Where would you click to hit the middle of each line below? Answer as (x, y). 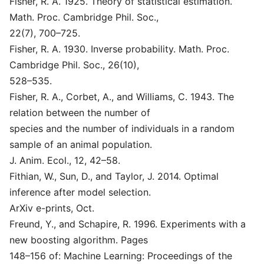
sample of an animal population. (81, 144)
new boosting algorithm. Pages (79, 240)
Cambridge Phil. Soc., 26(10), (74, 65)
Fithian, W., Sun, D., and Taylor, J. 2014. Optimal (114, 176)
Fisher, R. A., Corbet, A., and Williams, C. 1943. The (122, 97)
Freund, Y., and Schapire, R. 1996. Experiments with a (128, 224)
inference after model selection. (80, 192)
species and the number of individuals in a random (122, 128)
